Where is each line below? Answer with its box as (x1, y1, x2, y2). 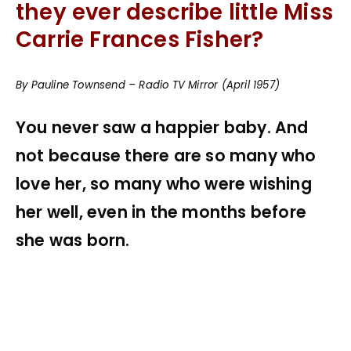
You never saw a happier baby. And (16, 116, 309, 139)
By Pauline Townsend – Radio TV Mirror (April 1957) (16, 78, 280, 93)
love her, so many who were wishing (16, 172, 312, 195)
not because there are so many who (16, 144, 317, 167)
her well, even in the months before (16, 201, 307, 223)
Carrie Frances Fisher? (16, 24, 264, 55)
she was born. (16, 229, 130, 251)
